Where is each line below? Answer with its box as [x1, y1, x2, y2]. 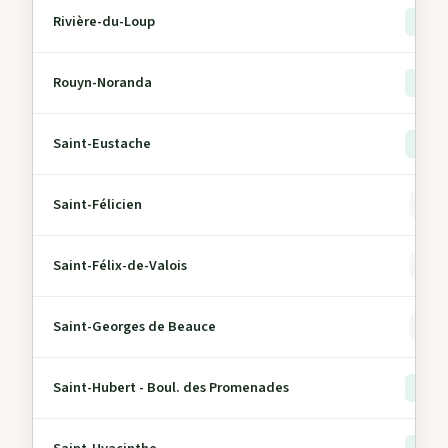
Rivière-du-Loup [53, 11, 155, 32]
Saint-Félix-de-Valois [53, 255, 187, 276]
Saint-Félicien [53, 194, 142, 215]
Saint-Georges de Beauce [53, 316, 216, 337]
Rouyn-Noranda [53, 72, 152, 93]
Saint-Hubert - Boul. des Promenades [53, 377, 289, 398]
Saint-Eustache [53, 133, 151, 154]
